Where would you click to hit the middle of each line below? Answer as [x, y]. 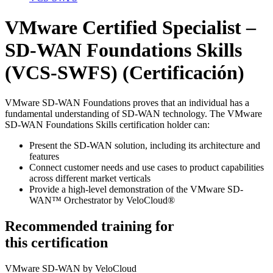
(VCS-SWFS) [61, 73]
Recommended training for [90, 226]
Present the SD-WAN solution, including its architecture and [145, 145]
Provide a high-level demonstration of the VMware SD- [136, 189]
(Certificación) [181, 73]
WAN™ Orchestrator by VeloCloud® [102, 200]
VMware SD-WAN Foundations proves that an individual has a [127, 102]
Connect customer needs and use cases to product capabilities [147, 167]
